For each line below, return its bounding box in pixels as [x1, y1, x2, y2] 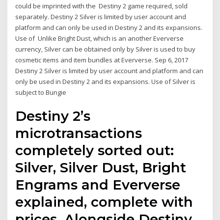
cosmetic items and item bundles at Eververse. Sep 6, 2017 [15, 55, 189, 64]
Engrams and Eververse [15, 176, 181, 193]
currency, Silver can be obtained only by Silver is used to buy [15, 44, 196, 54]
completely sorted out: [15, 142, 174, 159]
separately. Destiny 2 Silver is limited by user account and [15, 12, 187, 21]
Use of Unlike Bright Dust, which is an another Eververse [15, 33, 184, 43]
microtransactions [15, 125, 142, 142]
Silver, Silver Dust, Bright [15, 159, 187, 176]
